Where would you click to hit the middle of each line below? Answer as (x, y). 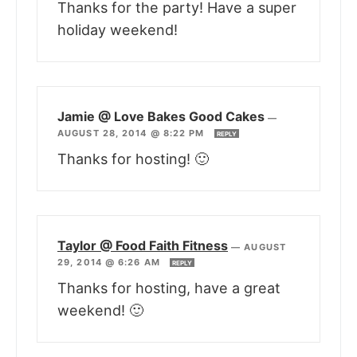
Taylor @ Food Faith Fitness (143, 246)
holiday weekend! (118, 30)
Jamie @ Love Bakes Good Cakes (161, 117)
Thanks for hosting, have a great (169, 288)
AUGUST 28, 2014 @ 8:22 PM (133, 133)
